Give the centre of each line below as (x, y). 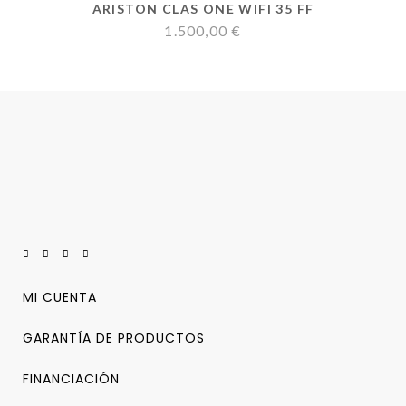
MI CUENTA (60, 297)
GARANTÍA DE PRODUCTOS (114, 338)
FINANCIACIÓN (71, 379)
